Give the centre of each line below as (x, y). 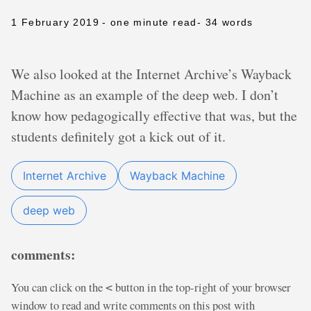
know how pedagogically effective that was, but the (154, 116)
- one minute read (150, 22)
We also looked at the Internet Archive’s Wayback (151, 74)
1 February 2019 (55, 22)
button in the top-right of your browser (202, 287)
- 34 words (225, 22)
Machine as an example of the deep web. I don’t (145, 95)
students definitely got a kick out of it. (118, 136)
